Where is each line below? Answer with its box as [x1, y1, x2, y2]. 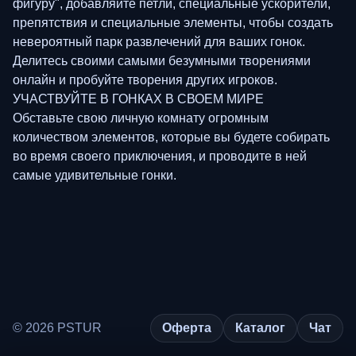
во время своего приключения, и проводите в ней [13, 149, 307, 163]
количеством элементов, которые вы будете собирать [13, 130, 330, 144]
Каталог [235, 320, 285, 335]
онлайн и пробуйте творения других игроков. [13, 72, 277, 87]
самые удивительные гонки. [13, 168, 176, 182]
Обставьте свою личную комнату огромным [13, 110, 269, 125]
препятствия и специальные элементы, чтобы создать [13, 15, 333, 29]
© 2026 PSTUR [13, 320, 102, 335]
